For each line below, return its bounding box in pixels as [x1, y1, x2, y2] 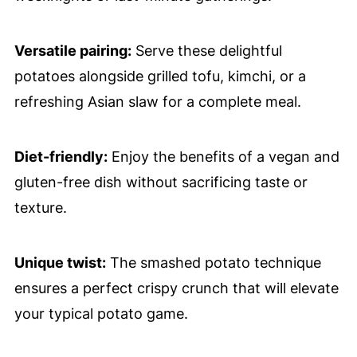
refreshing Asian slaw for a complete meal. [14, 93, 301, 111]
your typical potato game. [14, 305, 188, 323]
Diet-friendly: [14, 148, 108, 166]
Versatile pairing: [14, 42, 131, 60]
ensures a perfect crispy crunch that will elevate [14, 280, 339, 297]
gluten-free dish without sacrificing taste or [14, 174, 308, 191]
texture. [14, 199, 67, 217]
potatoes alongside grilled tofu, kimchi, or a [14, 68, 306, 85]
